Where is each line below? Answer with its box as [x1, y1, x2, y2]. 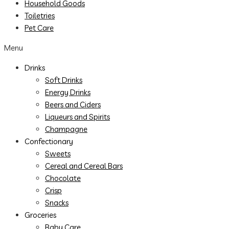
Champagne [45, 124, 87, 134]
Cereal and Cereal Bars [45, 161, 123, 171]
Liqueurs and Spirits [45, 112, 110, 122]
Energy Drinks [45, 87, 90, 97]
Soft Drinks [45, 75, 82, 85]
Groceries [25, 210, 56, 220]
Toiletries [25, 11, 55, 20]
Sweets [45, 149, 71, 158]
